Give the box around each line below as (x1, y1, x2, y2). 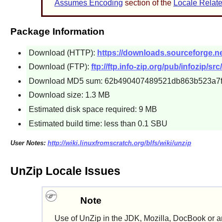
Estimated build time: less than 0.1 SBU (28, 119, 167, 128)
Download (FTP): (28, 62, 91, 71)
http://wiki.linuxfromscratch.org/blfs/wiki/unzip (47, 139, 191, 147)
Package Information (10, 26, 105, 37)
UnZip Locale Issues (10, 164, 120, 177)
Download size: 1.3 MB (28, 91, 110, 100)
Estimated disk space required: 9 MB (28, 105, 157, 113)
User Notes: (10, 139, 48, 147)
